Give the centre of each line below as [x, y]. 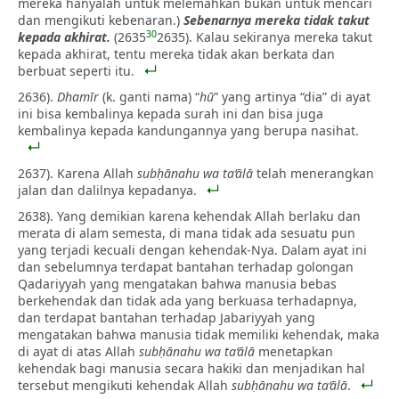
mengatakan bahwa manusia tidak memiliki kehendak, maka [199, 334]
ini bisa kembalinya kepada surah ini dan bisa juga [171, 113]
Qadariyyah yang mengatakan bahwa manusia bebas [177, 283]
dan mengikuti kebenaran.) [101, 20]
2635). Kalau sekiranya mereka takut [265, 37]
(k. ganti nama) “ [149, 96]
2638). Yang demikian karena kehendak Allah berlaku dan [189, 216]
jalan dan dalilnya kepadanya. [107, 190]
